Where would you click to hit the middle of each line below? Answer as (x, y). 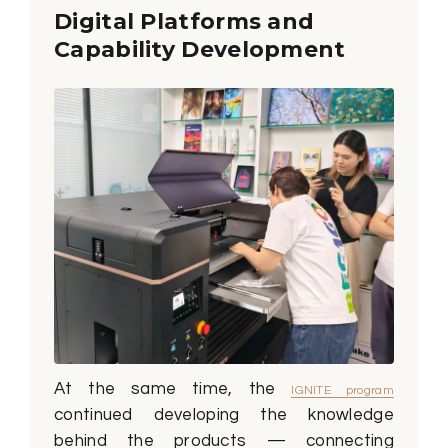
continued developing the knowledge (224, 415)
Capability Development (200, 49)
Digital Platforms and (184, 21)
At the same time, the (173, 389)
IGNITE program (342, 391)
